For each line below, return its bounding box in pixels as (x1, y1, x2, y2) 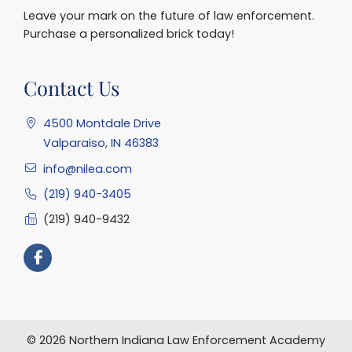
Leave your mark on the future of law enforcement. (24, 8, 314, 24)
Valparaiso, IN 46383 (43, 135, 159, 152)
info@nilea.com (43, 160, 133, 177)
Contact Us (24, 74, 119, 101)
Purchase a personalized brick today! (24, 26, 234, 42)
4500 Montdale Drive (43, 115, 162, 132)
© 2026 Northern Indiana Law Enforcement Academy (27, 332, 325, 349)
